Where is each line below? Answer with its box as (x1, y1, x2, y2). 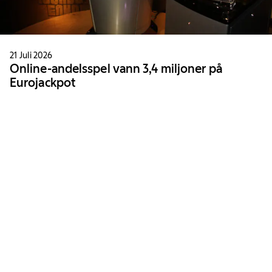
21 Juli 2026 (10, 49, 53, 61)
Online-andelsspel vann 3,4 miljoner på (10, 61, 222, 76)
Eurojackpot (10, 75, 76, 90)
